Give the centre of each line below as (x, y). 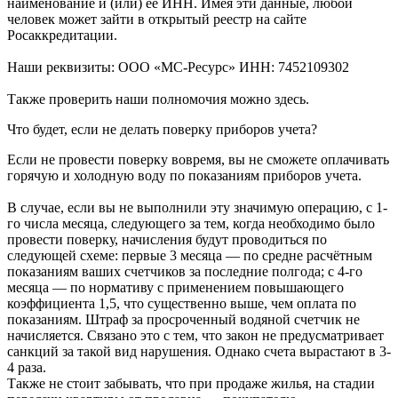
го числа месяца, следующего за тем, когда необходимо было (191, 223)
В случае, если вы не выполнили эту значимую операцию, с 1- (197, 207)
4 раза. (27, 367)
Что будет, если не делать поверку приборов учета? (162, 129)
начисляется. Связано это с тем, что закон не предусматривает (195, 335)
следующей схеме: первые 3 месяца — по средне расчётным (190, 255)
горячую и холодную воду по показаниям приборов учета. (184, 175)
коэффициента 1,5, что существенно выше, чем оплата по (182, 303)
